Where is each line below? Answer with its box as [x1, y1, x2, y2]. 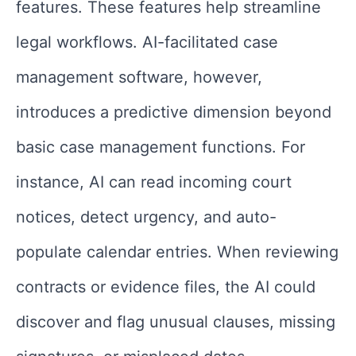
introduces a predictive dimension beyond [16, 102, 331, 122]
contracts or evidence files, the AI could [16, 277, 315, 296]
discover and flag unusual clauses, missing [16, 311, 335, 331]
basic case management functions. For [16, 137, 305, 157]
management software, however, [16, 67, 262, 87]
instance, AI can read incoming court [16, 172, 292, 192]
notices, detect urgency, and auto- [16, 207, 277, 226]
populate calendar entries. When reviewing [16, 242, 339, 261]
